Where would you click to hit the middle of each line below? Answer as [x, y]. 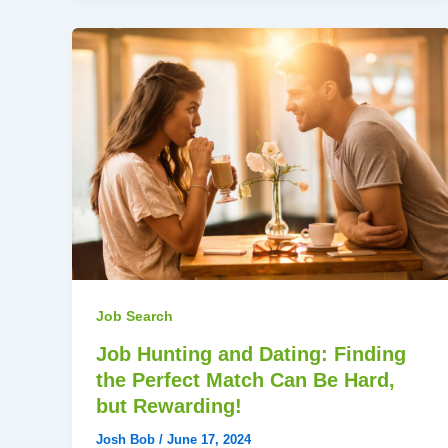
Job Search [134, 316]
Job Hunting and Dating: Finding [251, 354]
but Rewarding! [169, 406]
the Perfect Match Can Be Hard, [245, 380]
